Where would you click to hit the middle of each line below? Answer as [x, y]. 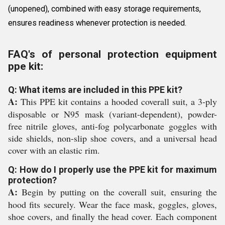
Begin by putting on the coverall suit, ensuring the [117, 192]
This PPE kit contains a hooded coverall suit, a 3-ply [117, 101]
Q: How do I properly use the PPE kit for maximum [113, 169]
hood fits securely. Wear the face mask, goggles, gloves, [113, 204]
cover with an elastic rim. [54, 150]
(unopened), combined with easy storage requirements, [104, 9]
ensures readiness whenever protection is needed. [97, 23]
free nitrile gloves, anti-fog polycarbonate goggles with [113, 126]
